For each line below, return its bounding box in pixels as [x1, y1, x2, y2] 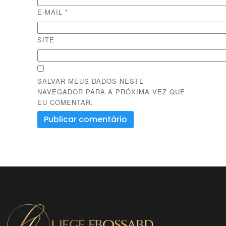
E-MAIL [37, 7, 66, 17]
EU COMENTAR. [37, 97, 94, 107]
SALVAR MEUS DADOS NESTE [37, 76, 145, 86]
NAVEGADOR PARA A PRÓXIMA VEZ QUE [37, 86, 186, 96]
